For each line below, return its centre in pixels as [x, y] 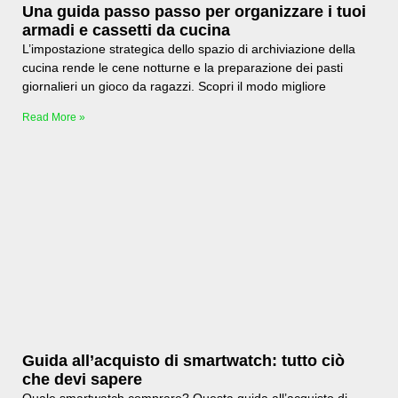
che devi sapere [82, 379]
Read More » [54, 117]
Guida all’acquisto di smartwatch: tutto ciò [183, 360]
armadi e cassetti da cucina [126, 30]
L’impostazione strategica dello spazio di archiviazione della [189, 48]
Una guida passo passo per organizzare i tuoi [194, 11]
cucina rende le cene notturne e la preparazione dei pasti [183, 67]
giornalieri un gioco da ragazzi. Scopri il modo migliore [174, 86]
